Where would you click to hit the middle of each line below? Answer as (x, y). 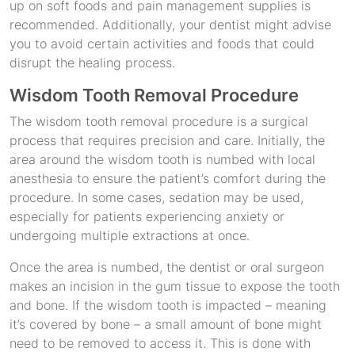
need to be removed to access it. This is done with (160, 343)
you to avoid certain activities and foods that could (162, 44)
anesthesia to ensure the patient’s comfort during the (168, 178)
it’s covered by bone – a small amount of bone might (166, 324)
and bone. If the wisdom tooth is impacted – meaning (168, 305)
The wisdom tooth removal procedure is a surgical (159, 121)
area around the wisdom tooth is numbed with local (162, 159)
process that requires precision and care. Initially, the (167, 140)
